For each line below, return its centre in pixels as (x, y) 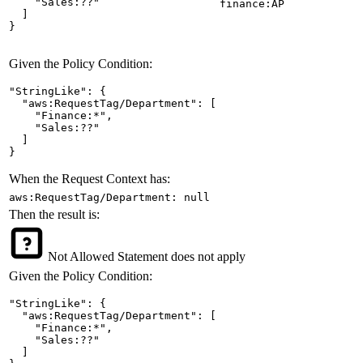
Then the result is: (54, 215)
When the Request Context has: (90, 179)
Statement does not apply (181, 257)
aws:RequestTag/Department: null (109, 198)
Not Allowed (81, 257)
